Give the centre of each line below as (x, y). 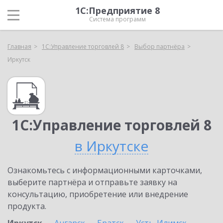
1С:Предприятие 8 (117, 10)
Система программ (117, 19)
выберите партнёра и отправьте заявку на (92, 182)
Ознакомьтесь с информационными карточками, (105, 170)
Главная (19, 47)
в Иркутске (111, 146)
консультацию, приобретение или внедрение (98, 194)
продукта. (27, 206)
